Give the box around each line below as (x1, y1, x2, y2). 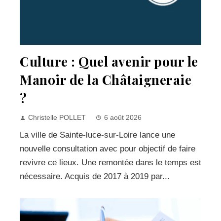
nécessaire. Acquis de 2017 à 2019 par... (20, 172, 170, 182)
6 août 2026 (104, 114, 142, 122)
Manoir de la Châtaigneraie (20, 71, 191, 89)
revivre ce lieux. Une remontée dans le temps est (20, 158, 201, 168)
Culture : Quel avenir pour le (20, 52, 198, 71)
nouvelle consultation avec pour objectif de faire (20, 144, 195, 154)
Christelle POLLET (28, 114, 86, 122)
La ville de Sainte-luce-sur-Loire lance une (20, 130, 175, 140)
